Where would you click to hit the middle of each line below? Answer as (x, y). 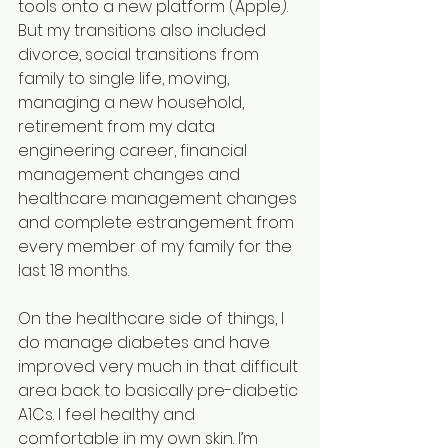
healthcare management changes (159, 199)
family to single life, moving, (125, 79)
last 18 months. (73, 271)
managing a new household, (133, 103)
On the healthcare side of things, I (153, 319)
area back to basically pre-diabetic (160, 391)
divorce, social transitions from (140, 55)
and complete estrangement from (158, 223)
